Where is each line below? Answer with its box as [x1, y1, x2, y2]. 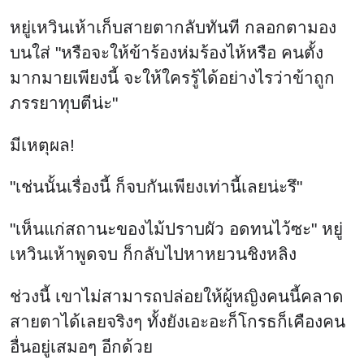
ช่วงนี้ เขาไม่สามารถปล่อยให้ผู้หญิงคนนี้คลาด [10, 286, 344, 305]
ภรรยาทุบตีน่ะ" [10, 93, 118, 112]
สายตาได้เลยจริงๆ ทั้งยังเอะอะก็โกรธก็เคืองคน [10, 311, 345, 331]
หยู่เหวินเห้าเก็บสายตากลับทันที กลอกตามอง [10, 17, 336, 37]
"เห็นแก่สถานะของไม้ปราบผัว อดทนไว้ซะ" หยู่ [10, 219, 343, 239]
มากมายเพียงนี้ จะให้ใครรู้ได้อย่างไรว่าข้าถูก [10, 67, 335, 87]
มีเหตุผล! [10, 135, 75, 154]
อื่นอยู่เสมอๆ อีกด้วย [10, 336, 153, 356]
